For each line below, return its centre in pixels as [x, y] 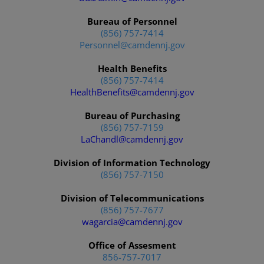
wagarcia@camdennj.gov [132, 222]
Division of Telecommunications [132, 198]
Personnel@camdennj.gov [132, 45]
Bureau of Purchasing [132, 115]
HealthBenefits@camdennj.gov [132, 92]
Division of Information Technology [132, 163]
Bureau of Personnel [132, 21]
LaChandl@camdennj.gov [132, 139]
